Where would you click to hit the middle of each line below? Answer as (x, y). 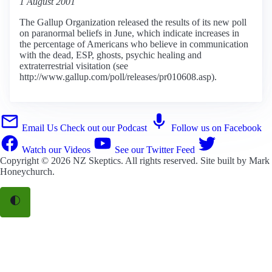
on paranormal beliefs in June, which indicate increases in (129, 33)
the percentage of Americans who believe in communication (134, 44)
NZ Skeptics (97, 160)
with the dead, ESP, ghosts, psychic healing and (110, 55)
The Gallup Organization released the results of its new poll (133, 22)
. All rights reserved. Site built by (185, 160)
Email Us (40, 127)
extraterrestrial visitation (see (74, 66)
